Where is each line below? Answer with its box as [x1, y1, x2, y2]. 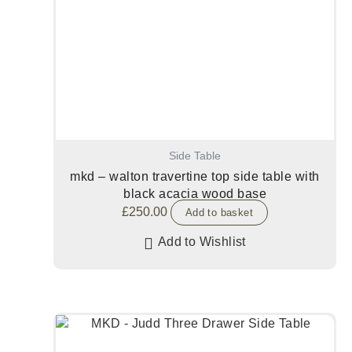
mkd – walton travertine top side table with [70, 170, 320, 184]
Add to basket [185, 206, 254, 218]
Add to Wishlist [157, 234, 246, 248]
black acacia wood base [123, 187, 266, 201]
